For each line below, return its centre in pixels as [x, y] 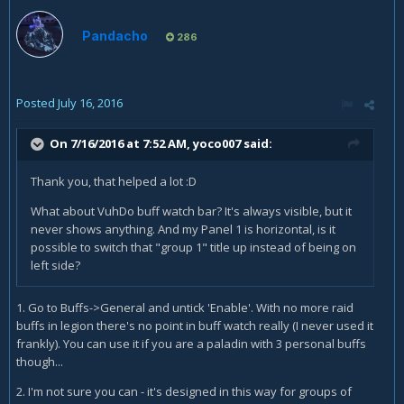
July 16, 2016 [90, 103]
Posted [37, 103]
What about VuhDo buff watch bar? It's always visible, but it [191, 211]
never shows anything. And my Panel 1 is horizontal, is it [183, 230]
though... [40, 362]
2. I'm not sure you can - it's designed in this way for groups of [184, 392]
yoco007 [217, 144]
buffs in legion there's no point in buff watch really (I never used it [195, 326]
